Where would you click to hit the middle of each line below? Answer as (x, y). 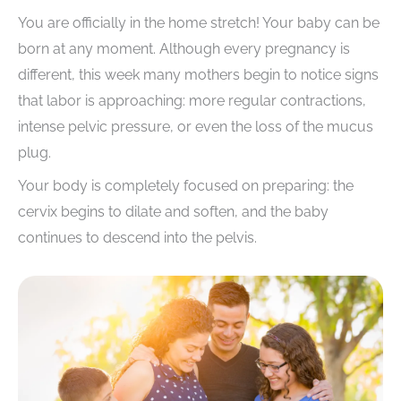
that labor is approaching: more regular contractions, (192, 101)
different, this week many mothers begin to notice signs (198, 75)
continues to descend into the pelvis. (137, 238)
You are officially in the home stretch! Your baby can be (199, 23)
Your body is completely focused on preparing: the (186, 186)
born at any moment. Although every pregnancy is (184, 49)
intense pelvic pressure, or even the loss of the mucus (196, 127)
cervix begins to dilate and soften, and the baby (173, 212)
